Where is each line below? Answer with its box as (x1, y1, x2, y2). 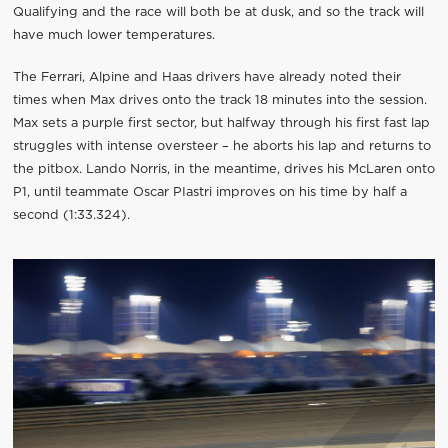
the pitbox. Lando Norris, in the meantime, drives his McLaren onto (12, 162, 435, 176)
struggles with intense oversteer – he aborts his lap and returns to (12, 139, 431, 153)
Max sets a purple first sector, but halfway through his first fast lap (12, 116, 430, 130)
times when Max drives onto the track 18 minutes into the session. (12, 93, 427, 107)
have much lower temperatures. (12, 28, 215, 42)
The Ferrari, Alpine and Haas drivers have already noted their (12, 70, 401, 84)
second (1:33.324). (12, 208, 130, 222)
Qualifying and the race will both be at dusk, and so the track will (12, 5, 424, 19)
